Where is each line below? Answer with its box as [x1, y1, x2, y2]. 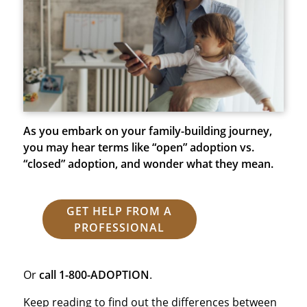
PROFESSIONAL [74, 219, 164, 235]
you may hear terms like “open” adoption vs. [23, 139, 254, 155]
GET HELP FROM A [66, 203, 173, 219]
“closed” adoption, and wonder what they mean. [23, 156, 273, 171]
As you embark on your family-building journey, [23, 123, 272, 138]
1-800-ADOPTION [58, 267, 149, 282]
